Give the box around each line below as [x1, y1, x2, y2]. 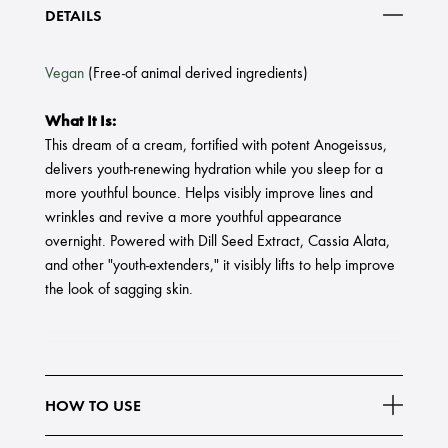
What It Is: [45, 110, 116, 130]
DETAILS [45, 5, 102, 25]
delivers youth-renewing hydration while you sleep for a [45, 159, 383, 178]
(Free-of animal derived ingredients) [84, 63, 308, 82]
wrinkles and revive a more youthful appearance [45, 207, 342, 226]
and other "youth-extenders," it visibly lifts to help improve [45, 255, 395, 274]
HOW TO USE [45, 395, 141, 415]
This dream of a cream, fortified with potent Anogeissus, [45, 135, 387, 154]
